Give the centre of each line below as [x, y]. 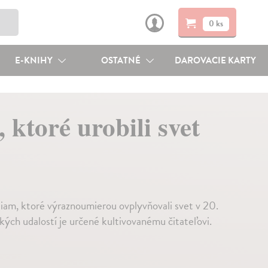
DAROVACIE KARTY [216, 60]
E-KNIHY [34, 60]
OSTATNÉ [122, 60]
